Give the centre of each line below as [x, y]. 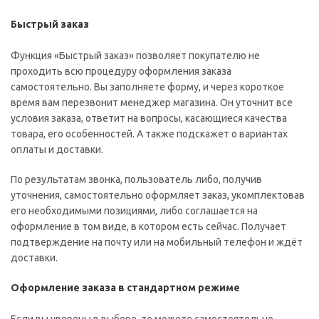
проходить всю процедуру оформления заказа [121, 71]
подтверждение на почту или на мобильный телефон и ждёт [157, 242]
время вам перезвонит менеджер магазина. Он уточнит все [152, 103]
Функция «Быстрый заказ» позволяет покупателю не [135, 56]
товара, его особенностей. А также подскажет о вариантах [149, 134]
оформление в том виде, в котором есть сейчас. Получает [148, 226]
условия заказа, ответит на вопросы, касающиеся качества [149, 118]
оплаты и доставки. [57, 150]
